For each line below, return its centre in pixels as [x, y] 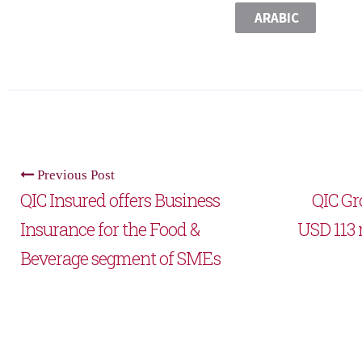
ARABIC [276, 18]
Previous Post [74, 175]
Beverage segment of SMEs [120, 259]
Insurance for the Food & [110, 229]
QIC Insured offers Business [120, 200]
